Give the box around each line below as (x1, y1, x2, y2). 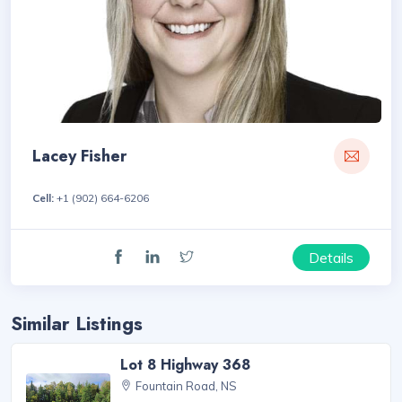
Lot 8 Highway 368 (120, 354, 251, 376)
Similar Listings (11, 310, 143, 338)
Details (309, 249, 354, 267)
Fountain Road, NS (135, 379, 238, 394)
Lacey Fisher (32, 144, 127, 169)
